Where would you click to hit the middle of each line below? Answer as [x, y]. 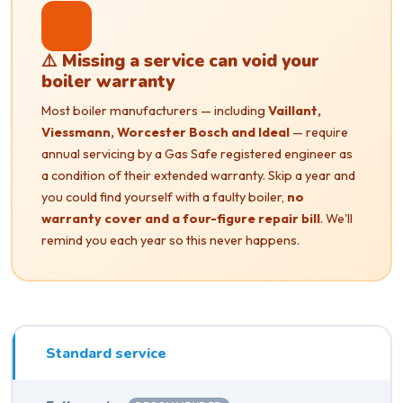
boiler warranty [108, 82]
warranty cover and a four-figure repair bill [181, 219]
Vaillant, [295, 111]
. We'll [336, 219]
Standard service [106, 353]
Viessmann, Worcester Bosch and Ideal [166, 133]
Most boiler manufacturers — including [155, 111]
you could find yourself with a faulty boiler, [164, 197]
